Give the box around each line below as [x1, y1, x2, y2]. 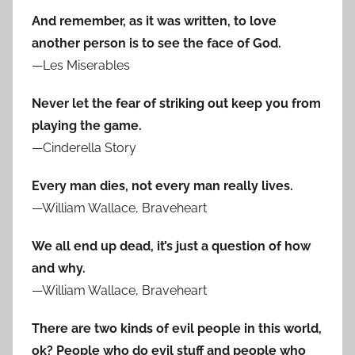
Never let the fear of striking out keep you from [32, 96, 321, 112]
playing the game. [32, 118, 142, 134]
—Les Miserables [32, 58, 130, 74]
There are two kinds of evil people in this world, [32, 321, 322, 337]
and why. [32, 261, 86, 277]
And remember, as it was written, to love [32, 13, 277, 29]
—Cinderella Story [32, 140, 136, 156]
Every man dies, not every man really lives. [32, 178, 293, 194]
